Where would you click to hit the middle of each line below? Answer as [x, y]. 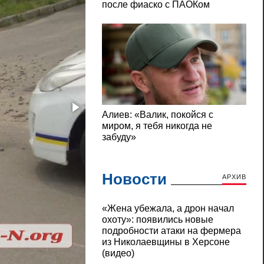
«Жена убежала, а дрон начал [168, 209]
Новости [134, 179]
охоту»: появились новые [157, 220]
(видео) [118, 253]
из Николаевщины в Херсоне [166, 242]
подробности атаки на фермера [171, 231]
